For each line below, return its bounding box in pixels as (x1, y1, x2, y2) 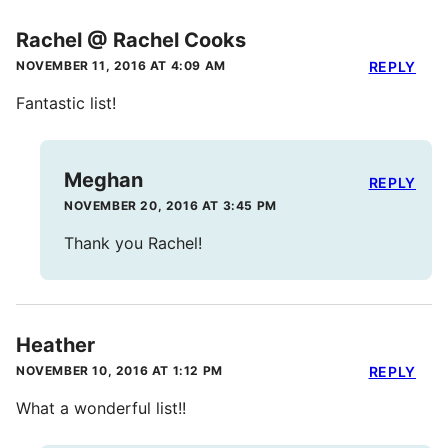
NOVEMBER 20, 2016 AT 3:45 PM (64, 198, 277, 214)
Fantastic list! (16, 93, 116, 114)
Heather (16, 333, 95, 358)
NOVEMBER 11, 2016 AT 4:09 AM (16, 58, 226, 74)
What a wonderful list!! (16, 398, 186, 419)
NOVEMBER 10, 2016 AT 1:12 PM (16, 363, 223, 379)
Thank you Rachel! (64, 233, 202, 254)
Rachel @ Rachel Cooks (16, 28, 246, 53)
